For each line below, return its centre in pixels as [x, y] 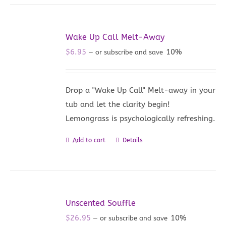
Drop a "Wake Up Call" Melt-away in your [141, 90]
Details [133, 140]
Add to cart [89, 140]
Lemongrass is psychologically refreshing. [141, 118]
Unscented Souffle [101, 203]
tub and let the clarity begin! [118, 104]
